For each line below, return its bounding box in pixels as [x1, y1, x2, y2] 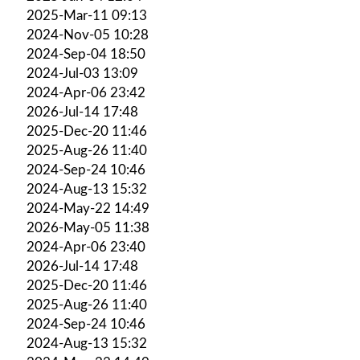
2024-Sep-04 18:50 [27, 47, 145, 61]
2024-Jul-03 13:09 [27, 66, 138, 80]
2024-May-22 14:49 [27, 201, 149, 215]
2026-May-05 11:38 [27, 220, 149, 235]
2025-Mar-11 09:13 [27, 8, 147, 22]
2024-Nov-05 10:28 [27, 27, 149, 42]
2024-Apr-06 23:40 [27, 239, 145, 254]
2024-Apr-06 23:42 [27, 85, 145, 100]
